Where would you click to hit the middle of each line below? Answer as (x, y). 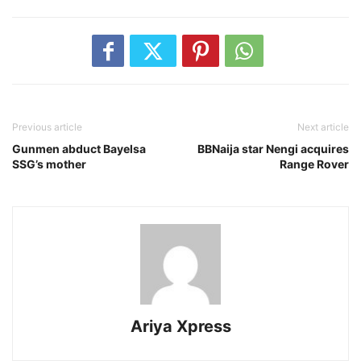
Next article (323, 127)
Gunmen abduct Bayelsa (79, 149)
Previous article (47, 127)
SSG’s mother (49, 164)
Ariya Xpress (180, 326)
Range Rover (314, 164)
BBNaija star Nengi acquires (273, 149)
